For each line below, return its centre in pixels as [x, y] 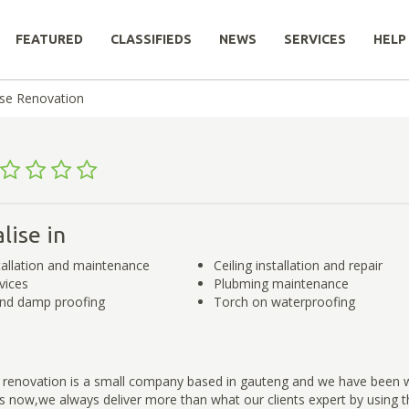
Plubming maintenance [281, 283]
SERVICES [315, 39]
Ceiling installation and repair [298, 265]
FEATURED [49, 39]
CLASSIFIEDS [151, 39]
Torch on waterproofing [284, 301]
